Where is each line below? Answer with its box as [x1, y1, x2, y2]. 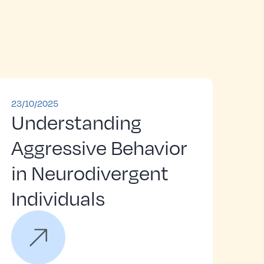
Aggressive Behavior [11, 133, 187, 160]
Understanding [11, 108, 141, 135]
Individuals [11, 184, 105, 211]
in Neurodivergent [11, 159, 169, 186]
